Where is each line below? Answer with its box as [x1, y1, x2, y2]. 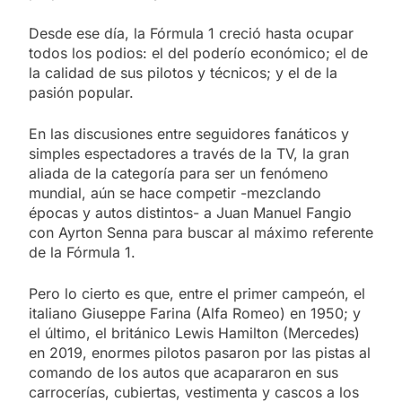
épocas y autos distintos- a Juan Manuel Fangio [29, 203, 352, 222]
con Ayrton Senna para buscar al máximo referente [29, 223, 373, 241]
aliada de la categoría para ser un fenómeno [29, 163, 328, 182]
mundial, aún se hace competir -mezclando [29, 183, 321, 202]
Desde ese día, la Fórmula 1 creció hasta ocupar [29, 23, 354, 42]
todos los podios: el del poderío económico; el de [29, 43, 368, 62]
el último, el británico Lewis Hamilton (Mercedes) [29, 323, 360, 342]
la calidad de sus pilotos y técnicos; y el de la [29, 63, 337, 82]
